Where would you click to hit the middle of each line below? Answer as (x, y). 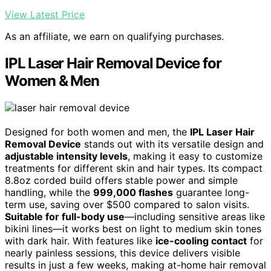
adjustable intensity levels (66, 156)
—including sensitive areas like (195, 217)
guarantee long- (211, 193)
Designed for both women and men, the (97, 132)
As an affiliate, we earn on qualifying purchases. (114, 37)
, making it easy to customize (195, 156)
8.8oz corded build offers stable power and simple (121, 181)
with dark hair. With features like (80, 241)
